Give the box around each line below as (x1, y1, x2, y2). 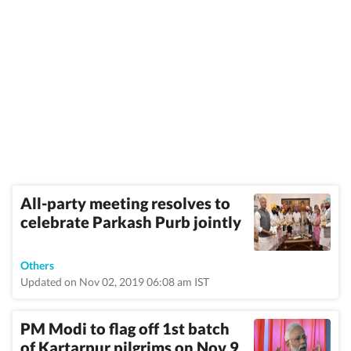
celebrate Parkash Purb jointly (20, 212, 241, 231)
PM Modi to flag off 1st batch (20, 319, 230, 338)
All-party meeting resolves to (20, 194, 230, 212)
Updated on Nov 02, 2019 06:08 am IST (20, 275, 209, 288)
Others (20, 259, 54, 272)
